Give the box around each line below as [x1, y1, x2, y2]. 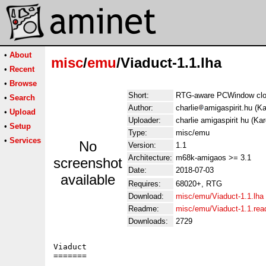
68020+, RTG [176, 179, 222, 188]
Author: [128, 103, 153, 112]
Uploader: [128, 116, 161, 125]
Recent [9, 65, 34, 74]
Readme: [128, 204, 159, 213]
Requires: [128, 179, 161, 188]
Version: [128, 141, 156, 150]
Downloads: [128, 217, 168, 226]
